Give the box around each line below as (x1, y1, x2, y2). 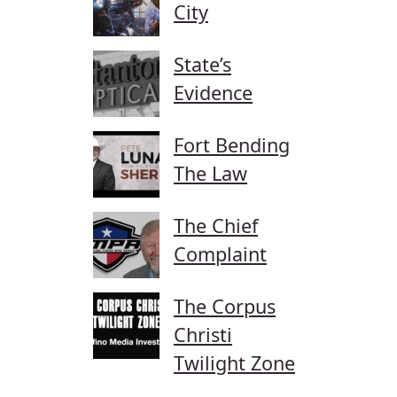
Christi (174, 322, 232, 348)
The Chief (174, 213, 258, 239)
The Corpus (174, 293, 276, 320)
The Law (174, 160, 247, 187)
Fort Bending (174, 132, 290, 159)
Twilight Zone (174, 350, 295, 377)
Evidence (174, 80, 253, 106)
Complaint (174, 241, 267, 268)
